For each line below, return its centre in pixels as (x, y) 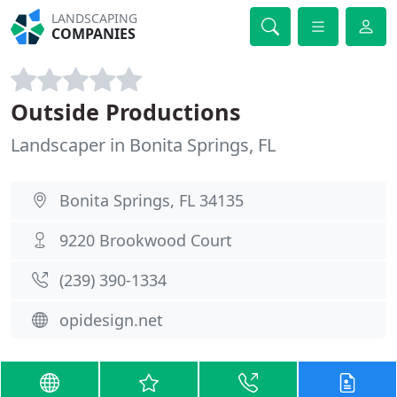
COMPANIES (94, 34)
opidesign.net (111, 320)
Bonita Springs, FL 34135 (152, 200)
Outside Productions (126, 112)
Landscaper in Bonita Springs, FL (143, 145)
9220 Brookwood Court (146, 240)
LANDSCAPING (95, 18)
